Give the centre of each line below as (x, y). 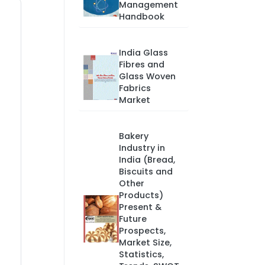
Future (132, 219)
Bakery (133, 136)
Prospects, (142, 231)
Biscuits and (146, 172)
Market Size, (145, 243)
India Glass (143, 53)
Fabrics (135, 88)
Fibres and (141, 64)
